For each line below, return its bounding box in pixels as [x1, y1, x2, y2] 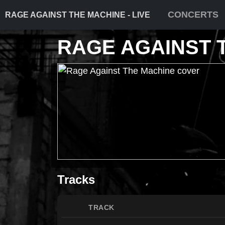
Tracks [57, 173, 95, 186]
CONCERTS [168, 10, 218, 20]
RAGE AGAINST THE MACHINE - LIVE [5, 10, 150, 19]
